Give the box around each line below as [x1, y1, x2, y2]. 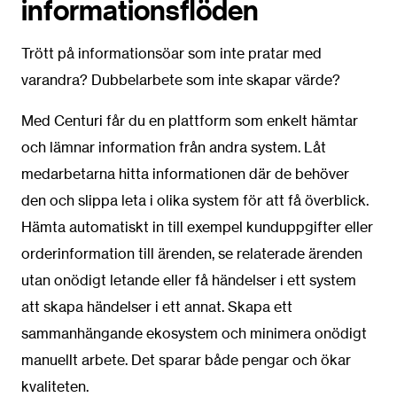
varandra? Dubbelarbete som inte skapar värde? [21, 71, 340, 90]
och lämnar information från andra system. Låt [21, 138, 326, 157]
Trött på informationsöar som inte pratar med [21, 44, 322, 63]
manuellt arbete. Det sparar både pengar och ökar [21, 351, 351, 370]
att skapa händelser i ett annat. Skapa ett [21, 298, 292, 316]
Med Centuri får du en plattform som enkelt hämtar [21, 112, 358, 130]
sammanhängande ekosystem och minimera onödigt [21, 324, 367, 343]
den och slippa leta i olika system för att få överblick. [21, 191, 369, 210]
